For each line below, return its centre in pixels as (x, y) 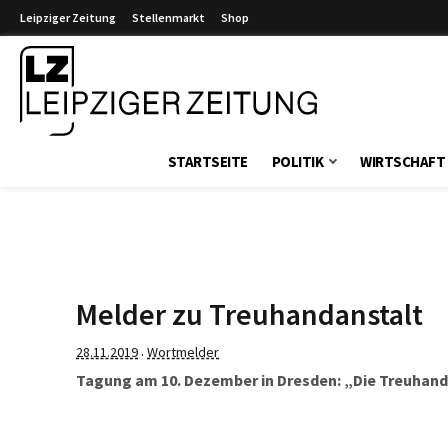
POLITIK (297, 161)
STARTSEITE (207, 161)
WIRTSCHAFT (403, 161)
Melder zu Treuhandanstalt (249, 314)
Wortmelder (183, 352)
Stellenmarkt (168, 17)
